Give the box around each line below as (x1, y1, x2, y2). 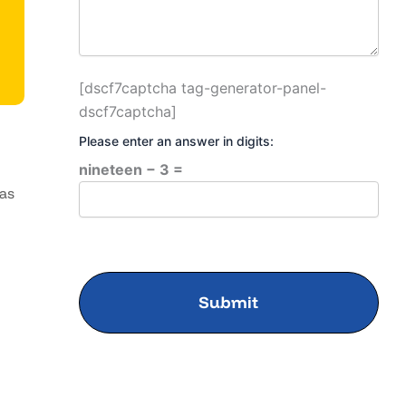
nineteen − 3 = (78, 160, 183, 179)
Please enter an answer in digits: (78, 133, 274, 150)
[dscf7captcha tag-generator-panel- (78, 79, 326, 98)
